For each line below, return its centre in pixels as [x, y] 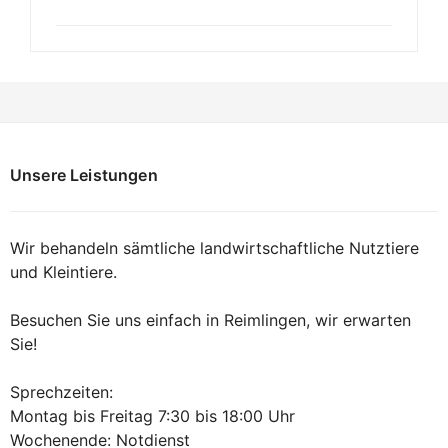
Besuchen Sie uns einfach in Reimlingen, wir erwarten [210, 319]
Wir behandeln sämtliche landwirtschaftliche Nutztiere [214, 247]
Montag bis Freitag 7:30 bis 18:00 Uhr [152, 415]
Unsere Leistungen [84, 174]
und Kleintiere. [63, 271]
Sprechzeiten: [61, 391]
